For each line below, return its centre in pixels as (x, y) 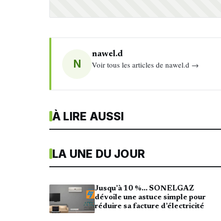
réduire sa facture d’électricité (149, 207)
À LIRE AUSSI (88, 116)
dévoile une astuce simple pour (150, 198)
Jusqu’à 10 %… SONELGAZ (144, 189)
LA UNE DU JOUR (99, 154)
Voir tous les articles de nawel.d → (146, 64)
